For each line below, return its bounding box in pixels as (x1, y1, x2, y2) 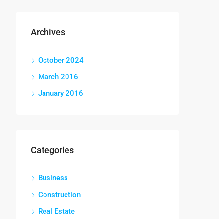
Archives (31, 27, 65, 37)
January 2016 (38, 89, 83, 98)
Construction (38, 190, 81, 199)
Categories (31, 145, 74, 155)
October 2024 (38, 56, 84, 65)
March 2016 (38, 72, 78, 81)
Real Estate (38, 207, 75, 216)
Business (38, 174, 68, 182)
